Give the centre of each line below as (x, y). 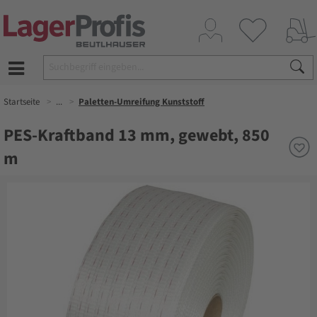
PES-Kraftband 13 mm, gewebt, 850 (137, 136)
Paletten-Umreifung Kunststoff (142, 102)
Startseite (22, 102)
